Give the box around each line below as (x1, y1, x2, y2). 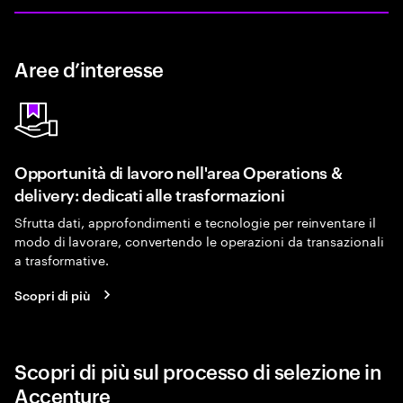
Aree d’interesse (14, 55, 164, 82)
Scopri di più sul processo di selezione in (14, 357, 381, 384)
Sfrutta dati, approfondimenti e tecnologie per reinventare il (14, 211, 376, 231)
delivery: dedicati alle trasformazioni (14, 183, 285, 205)
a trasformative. (14, 249, 109, 269)
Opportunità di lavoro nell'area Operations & (14, 160, 343, 183)
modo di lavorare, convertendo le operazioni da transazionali (14, 230, 384, 250)
